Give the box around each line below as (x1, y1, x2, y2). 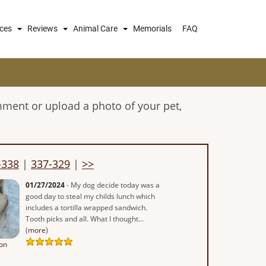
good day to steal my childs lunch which (26, 191, 156, 201)
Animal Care (73, 24, 118, 34)
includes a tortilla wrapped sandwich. (26, 202, 148, 213)
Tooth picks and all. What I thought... (26, 213, 144, 224)
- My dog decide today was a (65, 179, 160, 190)
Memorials (133, 24, 172, 34)
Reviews (27, 24, 58, 34)
